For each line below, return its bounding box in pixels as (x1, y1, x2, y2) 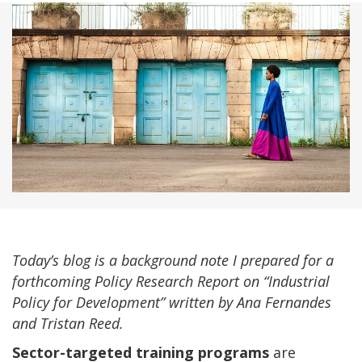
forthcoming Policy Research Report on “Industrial (12, 271, 330, 291)
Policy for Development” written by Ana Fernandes (12, 292, 331, 312)
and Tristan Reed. (12, 313, 124, 333)
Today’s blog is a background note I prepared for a (12, 250, 334, 270)
